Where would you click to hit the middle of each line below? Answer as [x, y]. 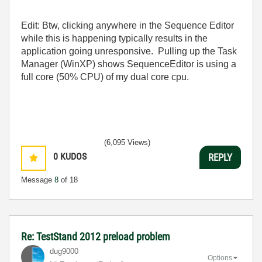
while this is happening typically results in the [114, 38]
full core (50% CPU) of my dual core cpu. [105, 77]
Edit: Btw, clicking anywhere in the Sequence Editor [127, 25]
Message [38, 180]
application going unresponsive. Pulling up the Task [129, 51]
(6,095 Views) [127, 142]
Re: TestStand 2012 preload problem [96, 237]
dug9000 [64, 251]
